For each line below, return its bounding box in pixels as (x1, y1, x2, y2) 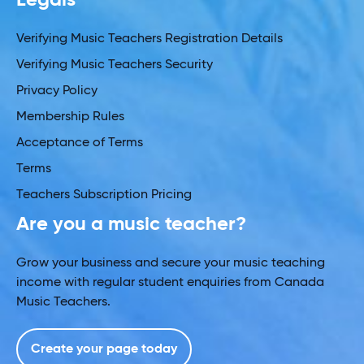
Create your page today (31, 342, 177, 356)
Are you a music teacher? (16, 214, 246, 234)
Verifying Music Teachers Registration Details (16, 32, 283, 45)
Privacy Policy (16, 84, 97, 97)
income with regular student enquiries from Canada (16, 275, 324, 289)
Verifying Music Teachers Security (16, 58, 213, 71)
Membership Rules (16, 110, 124, 123)
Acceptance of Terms (16, 136, 143, 149)
